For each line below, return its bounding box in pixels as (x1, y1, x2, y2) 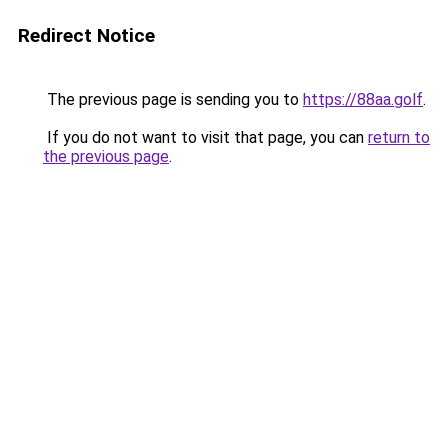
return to (368, 128, 430, 147)
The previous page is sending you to (43, 90, 303, 109)
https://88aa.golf (303, 90, 423, 109)
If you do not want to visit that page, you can (43, 128, 368, 147)
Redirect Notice (18, 24, 155, 47)
